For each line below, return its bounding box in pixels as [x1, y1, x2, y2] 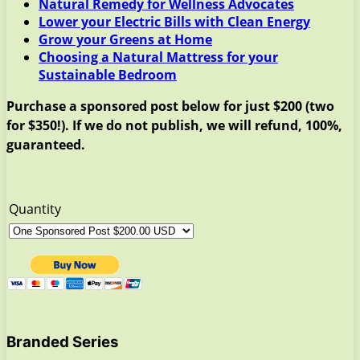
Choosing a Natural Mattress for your [39, 47, 278, 66]
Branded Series [6, 332, 119, 351]
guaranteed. [6, 135, 85, 153]
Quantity [9, 199, 61, 218]
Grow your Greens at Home [39, 30, 212, 48]
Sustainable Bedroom [39, 65, 177, 84]
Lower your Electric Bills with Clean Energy [39, 12, 310, 31]
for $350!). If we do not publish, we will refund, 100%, [6, 116, 342, 134]
